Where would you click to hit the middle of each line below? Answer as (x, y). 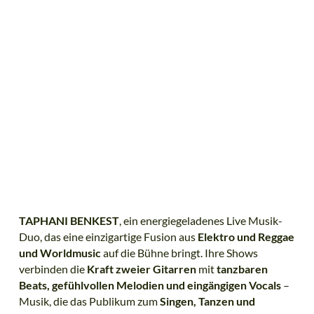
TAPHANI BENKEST (69, 220)
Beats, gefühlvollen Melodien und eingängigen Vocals (150, 285)
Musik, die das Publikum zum (89, 301)
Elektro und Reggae (246, 236)
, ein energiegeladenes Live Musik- (200, 220)
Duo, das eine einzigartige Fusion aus (108, 236)
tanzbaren (242, 268)
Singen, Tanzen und (207, 301)
